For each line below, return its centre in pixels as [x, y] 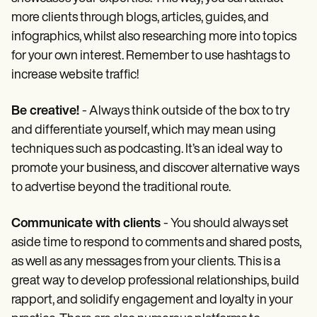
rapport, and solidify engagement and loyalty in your [152, 301]
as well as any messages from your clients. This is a [146, 263]
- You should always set [226, 224]
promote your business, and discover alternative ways [155, 169]
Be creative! [47, 112]
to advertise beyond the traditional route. [122, 188]
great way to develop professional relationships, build [155, 282]
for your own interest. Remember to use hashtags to [151, 57]
